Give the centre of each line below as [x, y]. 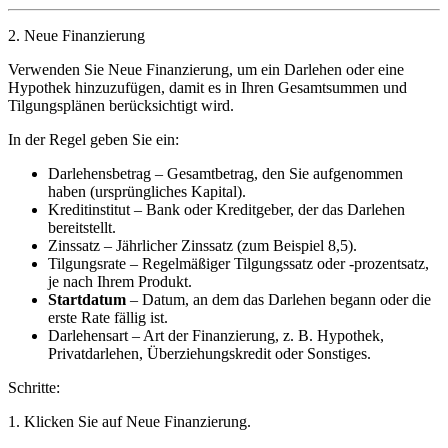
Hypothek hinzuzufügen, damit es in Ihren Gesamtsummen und [207, 88]
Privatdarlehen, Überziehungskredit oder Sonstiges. [209, 354]
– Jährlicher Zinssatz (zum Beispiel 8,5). [228, 246]
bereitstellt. [82, 228]
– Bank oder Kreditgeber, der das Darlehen [267, 210]
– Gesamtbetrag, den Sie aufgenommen [277, 174]
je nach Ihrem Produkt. [120, 282]
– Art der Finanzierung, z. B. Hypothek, [256, 336]
